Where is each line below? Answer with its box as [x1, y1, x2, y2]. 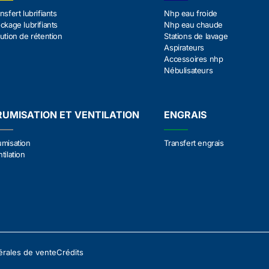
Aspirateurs [164, 43, 204, 52]
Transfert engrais [164, 138, 224, 148]
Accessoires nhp [164, 54, 223, 64]
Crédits [56, 247, 83, 257]
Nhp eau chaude [164, 20, 223, 29]
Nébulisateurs [164, 65, 213, 75]
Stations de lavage [164, 31, 228, 41]
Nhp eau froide [164, 8, 217, 18]
